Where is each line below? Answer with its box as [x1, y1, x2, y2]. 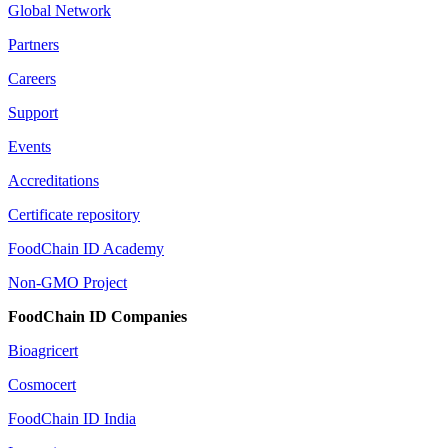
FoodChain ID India [8, 409, 136, 427]
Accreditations [8, 171, 99, 189]
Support [8, 103, 58, 121]
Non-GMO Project [8, 273, 127, 291]
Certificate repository [8, 205, 140, 223]
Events [8, 137, 51, 155]
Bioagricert [8, 341, 78, 359]
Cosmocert [8, 375, 76, 393]
